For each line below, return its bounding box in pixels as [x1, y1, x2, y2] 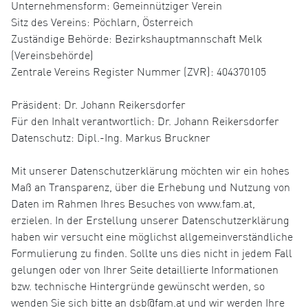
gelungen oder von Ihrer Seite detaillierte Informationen [11, 263, 278, 277]
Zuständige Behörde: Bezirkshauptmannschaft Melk [11, 32, 262, 46]
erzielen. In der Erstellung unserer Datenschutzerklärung [11, 213, 289, 228]
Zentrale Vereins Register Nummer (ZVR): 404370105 [11, 65, 266, 79]
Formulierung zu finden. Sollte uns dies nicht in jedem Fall [11, 246, 292, 261]
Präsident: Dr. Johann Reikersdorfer [11, 98, 186, 112]
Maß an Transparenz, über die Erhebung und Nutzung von [11, 180, 290, 195]
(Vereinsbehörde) [11, 48, 93, 63]
